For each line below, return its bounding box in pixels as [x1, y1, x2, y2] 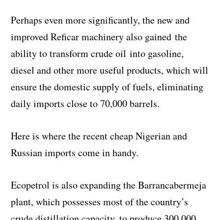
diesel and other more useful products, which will [11, 63, 209, 77]
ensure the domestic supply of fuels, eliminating [11, 80, 204, 94]
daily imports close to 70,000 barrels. [11, 97, 160, 110]
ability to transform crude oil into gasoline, [11, 47, 184, 60]
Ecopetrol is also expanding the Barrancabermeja [11, 178, 207, 192]
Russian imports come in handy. [11, 146, 139, 160]
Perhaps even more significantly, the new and [11, 13, 190, 27]
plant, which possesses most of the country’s [11, 195, 189, 209]
